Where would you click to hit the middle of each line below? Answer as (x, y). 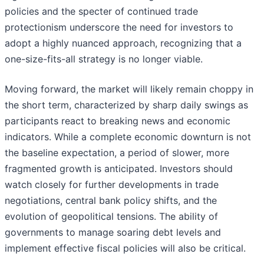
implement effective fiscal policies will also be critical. (125, 248)
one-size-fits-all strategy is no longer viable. (104, 59)
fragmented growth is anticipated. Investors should (119, 169)
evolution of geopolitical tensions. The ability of (111, 217)
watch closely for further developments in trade (112, 185)
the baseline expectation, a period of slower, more (117, 153)
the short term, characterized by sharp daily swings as (126, 105)
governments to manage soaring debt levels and (113, 232)
